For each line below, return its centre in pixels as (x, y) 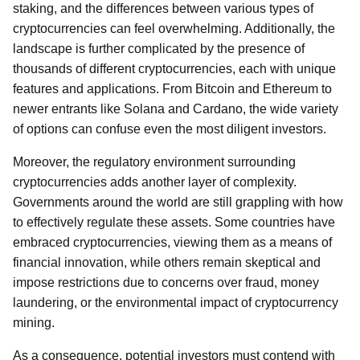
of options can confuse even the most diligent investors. (170, 129)
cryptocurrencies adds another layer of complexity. (155, 182)
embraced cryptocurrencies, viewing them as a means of (172, 242)
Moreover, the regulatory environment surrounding (154, 162)
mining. (34, 323)
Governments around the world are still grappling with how (178, 202)
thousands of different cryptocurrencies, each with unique (174, 69)
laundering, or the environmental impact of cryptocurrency (176, 303)
